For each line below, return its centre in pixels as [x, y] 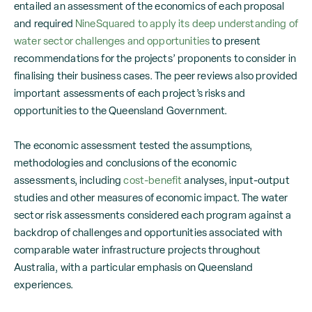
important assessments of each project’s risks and [130, 93]
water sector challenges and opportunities [112, 41]
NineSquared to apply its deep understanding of [186, 23]
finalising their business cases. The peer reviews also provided [156, 76]
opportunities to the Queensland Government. [121, 110]
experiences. [44, 284]
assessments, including [69, 180]
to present [235, 41]
